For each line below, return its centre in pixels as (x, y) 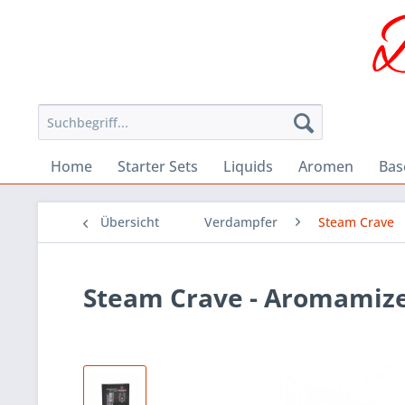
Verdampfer (241, 222)
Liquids (248, 167)
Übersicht (130, 222)
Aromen (326, 167)
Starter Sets (158, 167)
